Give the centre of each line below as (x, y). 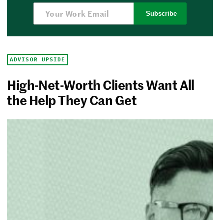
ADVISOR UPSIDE (38, 59)
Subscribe (162, 13)
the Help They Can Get (72, 99)
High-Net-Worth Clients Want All (101, 84)
